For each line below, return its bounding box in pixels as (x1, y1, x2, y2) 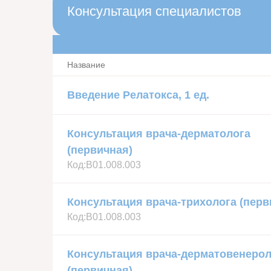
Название (67, 60, 105, 70)
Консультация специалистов (67, 4, 241, 19)
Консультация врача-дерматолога (67, 127, 250, 140)
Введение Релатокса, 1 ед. (67, 89, 209, 102)
